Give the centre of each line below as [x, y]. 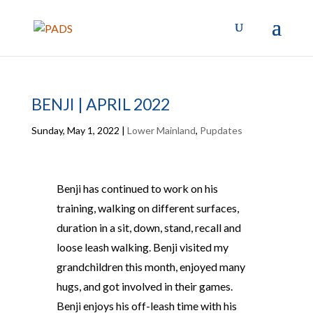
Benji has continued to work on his [137, 188]
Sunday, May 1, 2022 [75, 130]
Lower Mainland [161, 130]
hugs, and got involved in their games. [144, 286]
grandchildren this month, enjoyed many [151, 267]
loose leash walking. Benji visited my [142, 247]
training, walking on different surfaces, [147, 208]
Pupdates [221, 130]
